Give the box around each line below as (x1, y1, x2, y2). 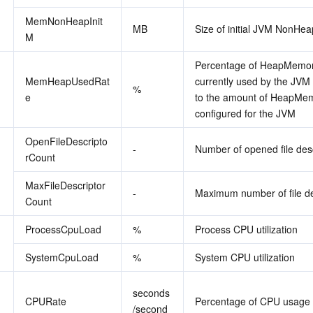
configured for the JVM (195, 106, 296, 120)
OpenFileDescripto (25, 134, 108, 148)
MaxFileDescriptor (25, 178, 105, 192)
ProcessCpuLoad (25, 222, 101, 236)
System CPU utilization (195, 250, 295, 264)
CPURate (25, 294, 66, 308)
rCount (25, 150, 55, 164)
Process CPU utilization (195, 222, 298, 236)
